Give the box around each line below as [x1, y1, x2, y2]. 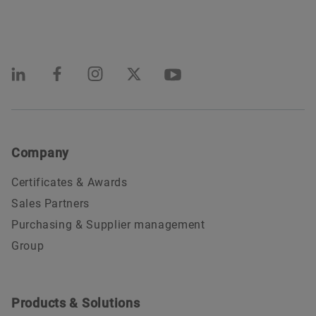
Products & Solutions [11, 296, 140, 311]
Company [11, 145, 70, 161]
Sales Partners [11, 197, 90, 211]
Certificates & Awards [11, 176, 128, 190]
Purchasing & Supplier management [11, 218, 205, 232]
